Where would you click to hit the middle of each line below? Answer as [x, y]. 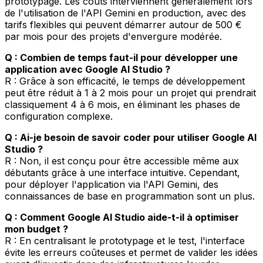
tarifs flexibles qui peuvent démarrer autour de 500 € [123, 24]
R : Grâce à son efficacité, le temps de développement [125, 81]
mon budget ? [36, 229]
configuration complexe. [59, 116]
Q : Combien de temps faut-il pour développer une [121, 57]
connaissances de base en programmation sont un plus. [130, 196]
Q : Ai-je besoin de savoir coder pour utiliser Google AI [131, 137]
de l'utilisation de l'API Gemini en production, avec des [125, 13]
